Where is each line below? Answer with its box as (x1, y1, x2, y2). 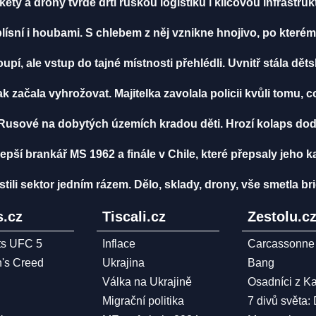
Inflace (102, 238, 135, 250)
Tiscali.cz (102, 209, 166, 225)
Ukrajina (102, 257, 145, 269)
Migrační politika (102, 295, 184, 308)
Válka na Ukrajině (102, 276, 192, 288)
